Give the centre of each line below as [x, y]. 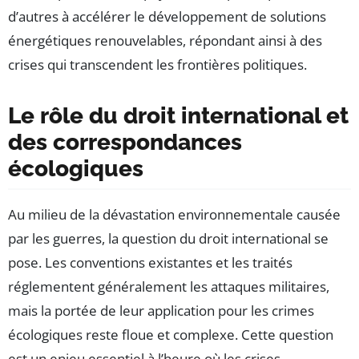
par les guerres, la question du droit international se [168, 239]
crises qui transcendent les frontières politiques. [157, 65]
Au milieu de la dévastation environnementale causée [174, 215]
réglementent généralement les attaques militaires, [169, 287]
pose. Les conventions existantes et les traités [150, 263]
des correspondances [125, 143]
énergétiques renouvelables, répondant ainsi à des [165, 41]
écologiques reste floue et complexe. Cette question [171, 335]
